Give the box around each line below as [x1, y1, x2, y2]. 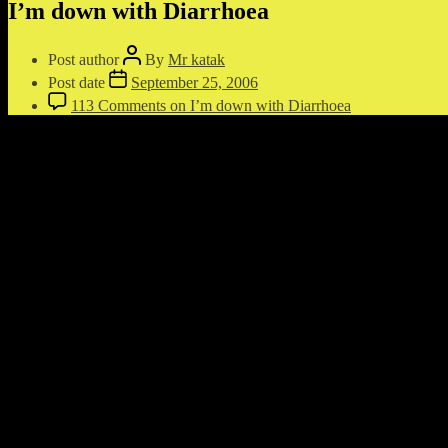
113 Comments [71, 96, 166, 114]
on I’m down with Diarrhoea [166, 96, 351, 114]
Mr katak [168, 50, 225, 68]
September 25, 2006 [131, 73, 258, 91]
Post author [48, 50, 119, 68]
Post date [48, 73, 105, 91]
